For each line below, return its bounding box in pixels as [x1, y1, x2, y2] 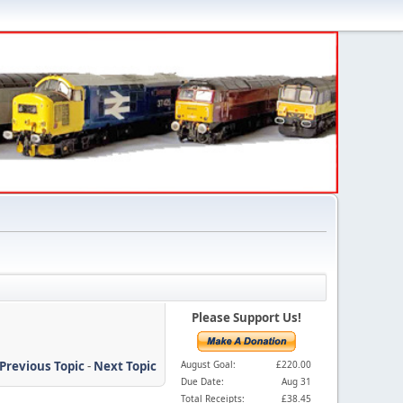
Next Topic [94, 357, 157, 374]
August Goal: [181, 358, 236, 371]
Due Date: [181, 375, 224, 388]
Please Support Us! [191, 309, 301, 326]
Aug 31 [282, 375, 311, 388]
